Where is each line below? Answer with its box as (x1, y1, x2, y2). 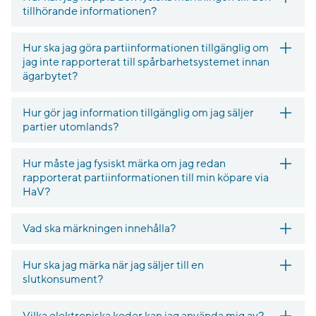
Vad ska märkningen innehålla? (23, 221, 176, 236)
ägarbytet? (23, 69, 78, 83)
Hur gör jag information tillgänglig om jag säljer (23, 106, 254, 120)
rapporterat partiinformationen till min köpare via (23, 171, 269, 185)
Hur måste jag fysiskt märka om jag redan (23, 157, 226, 171)
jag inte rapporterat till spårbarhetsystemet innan (23, 55, 269, 69)
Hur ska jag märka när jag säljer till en (23, 258, 204, 272)
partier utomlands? (23, 120, 119, 134)
